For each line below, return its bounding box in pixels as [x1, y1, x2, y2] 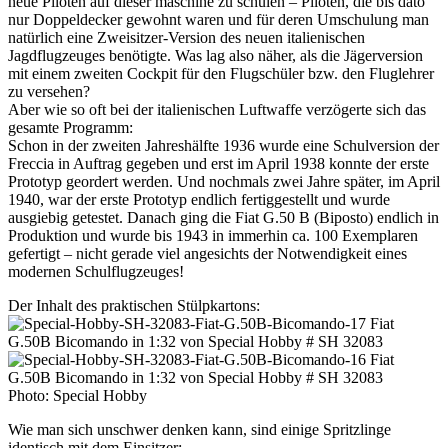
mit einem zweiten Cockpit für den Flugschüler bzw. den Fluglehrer [8, 65, 434, 83]
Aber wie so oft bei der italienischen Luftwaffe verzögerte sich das [8, 101, 426, 119]
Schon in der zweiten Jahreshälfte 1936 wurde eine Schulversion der [8, 137, 439, 155]
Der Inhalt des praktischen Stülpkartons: [8, 297, 260, 315]
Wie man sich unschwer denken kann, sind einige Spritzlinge [8, 421, 391, 439]
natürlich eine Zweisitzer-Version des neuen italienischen [8, 29, 365, 47]
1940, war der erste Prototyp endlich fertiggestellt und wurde [8, 191, 390, 209]
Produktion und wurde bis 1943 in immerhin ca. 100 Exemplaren [8, 227, 418, 245]
